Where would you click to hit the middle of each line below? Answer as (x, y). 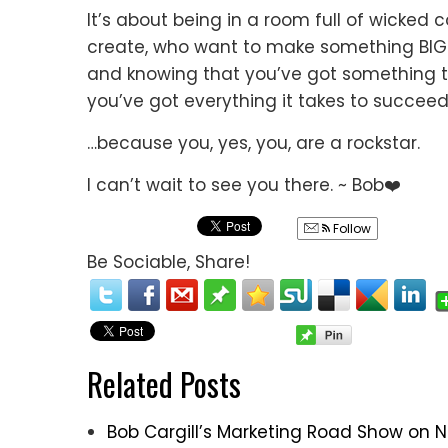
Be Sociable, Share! (168, 261)
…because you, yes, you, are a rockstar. (253, 142)
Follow (350, 228)
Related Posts (164, 383)
